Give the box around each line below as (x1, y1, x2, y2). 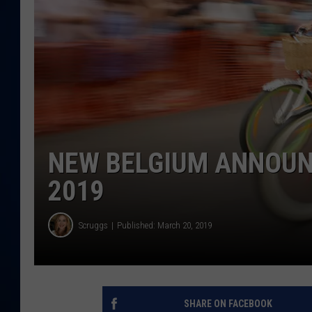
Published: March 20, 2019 (117, 219, 212, 231)
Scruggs (79, 219, 108, 231)
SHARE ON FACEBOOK (183, 298, 272, 310)
